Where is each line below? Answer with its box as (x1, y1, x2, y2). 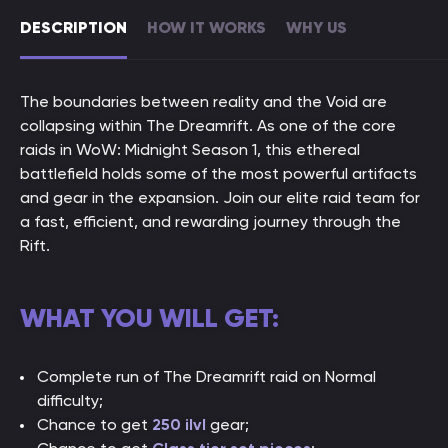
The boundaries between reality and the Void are (20, 92, 387, 111)
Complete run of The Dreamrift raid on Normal (37, 367, 376, 386)
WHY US (286, 17, 347, 37)
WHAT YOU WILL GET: (20, 302, 279, 334)
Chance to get (37, 415, 152, 434)
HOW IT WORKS (147, 17, 266, 37)
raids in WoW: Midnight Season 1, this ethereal (20, 140, 360, 159)
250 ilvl (152, 415, 206, 434)
